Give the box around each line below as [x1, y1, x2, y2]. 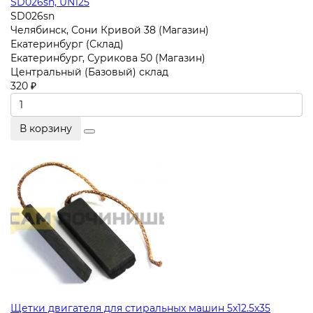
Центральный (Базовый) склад [10, 65, 168, 78]
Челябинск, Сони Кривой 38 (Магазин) [10, 23, 209, 36]
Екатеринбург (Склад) [10, 37, 124, 50]
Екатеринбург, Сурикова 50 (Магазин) [10, 51, 205, 64]
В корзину [20, 122, 72, 135]
